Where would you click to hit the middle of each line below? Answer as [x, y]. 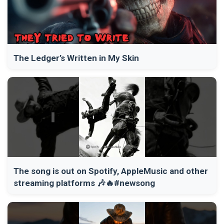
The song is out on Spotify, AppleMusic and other [111, 171]
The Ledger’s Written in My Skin [76, 58]
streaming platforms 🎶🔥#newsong [84, 183]
